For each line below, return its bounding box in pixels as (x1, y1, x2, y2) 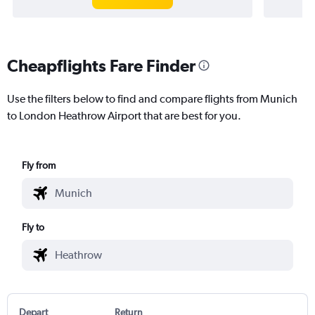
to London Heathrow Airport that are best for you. (7, 108, 241, 122)
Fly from (22, 159, 56, 171)
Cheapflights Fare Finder (7, 55, 195, 75)
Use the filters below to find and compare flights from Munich (7, 91, 297, 105)
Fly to (22, 221, 45, 233)
